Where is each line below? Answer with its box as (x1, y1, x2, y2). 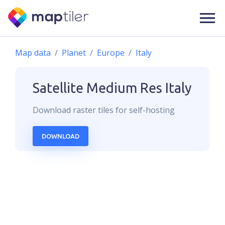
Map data (15, 47, 51, 58)
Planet (62, 47, 86, 58)
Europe (97, 47, 125, 58)
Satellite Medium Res (33, 80, 162, 95)
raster (73, 104, 96, 116)
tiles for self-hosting (96, 104, 175, 116)
